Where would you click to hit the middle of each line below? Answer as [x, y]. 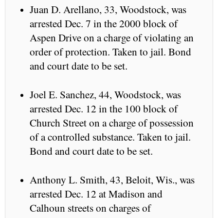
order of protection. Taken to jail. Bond [110, 51]
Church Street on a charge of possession [112, 122]
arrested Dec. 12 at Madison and [96, 193]
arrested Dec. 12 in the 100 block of [104, 108]
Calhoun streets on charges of [90, 207]
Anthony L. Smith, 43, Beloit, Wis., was [112, 179]
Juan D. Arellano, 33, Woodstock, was [108, 9]
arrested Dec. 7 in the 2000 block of [104, 23]
